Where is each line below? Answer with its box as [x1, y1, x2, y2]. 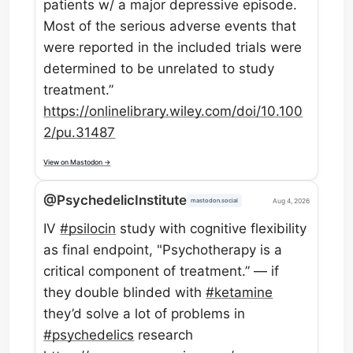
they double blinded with [43, 284, 206, 300]
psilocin [69, 220, 117, 236]
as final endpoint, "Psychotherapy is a [43, 241, 283, 258]
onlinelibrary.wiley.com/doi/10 [89, 102, 277, 119]
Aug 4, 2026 [272, 196, 310, 205]
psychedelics [52, 326, 135, 343]
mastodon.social [191, 197, 239, 205]
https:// [43, 102, 90, 119]
